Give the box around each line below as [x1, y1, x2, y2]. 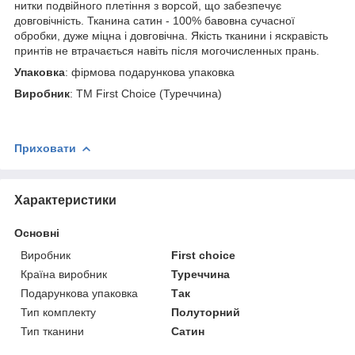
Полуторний [171, 305, 241, 319]
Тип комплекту [21, 305, 96, 319]
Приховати [14, 141, 76, 155]
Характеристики [14, 193, 116, 207]
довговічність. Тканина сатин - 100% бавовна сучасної [14, 13, 295, 27]
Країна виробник [21, 267, 107, 281]
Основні [14, 226, 59, 239]
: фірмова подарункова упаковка [65, 65, 235, 78]
